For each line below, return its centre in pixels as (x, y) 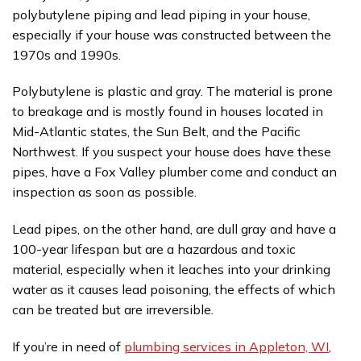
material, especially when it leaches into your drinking (171, 270)
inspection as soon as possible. (104, 192)
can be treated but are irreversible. (113, 310)
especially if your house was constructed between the (172, 34)
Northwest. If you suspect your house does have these (172, 152)
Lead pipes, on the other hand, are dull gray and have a (174, 229)
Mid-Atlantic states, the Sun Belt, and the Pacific (156, 132)
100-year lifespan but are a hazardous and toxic (154, 249)
